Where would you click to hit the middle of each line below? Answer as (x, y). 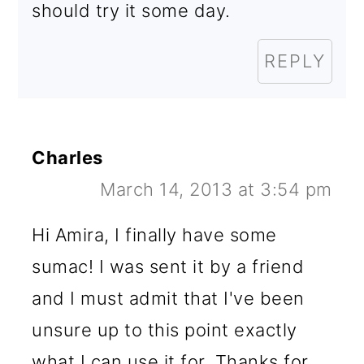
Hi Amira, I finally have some (154, 234)
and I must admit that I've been (168, 298)
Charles (67, 157)
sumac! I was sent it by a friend (168, 266)
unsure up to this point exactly (165, 329)
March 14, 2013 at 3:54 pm (216, 189)
